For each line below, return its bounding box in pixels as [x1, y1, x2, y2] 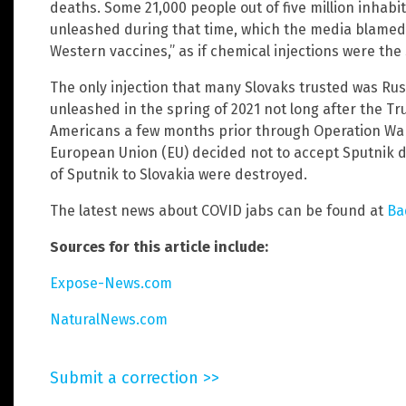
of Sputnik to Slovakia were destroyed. [50, 166, 307, 184]
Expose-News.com [50, 275, 172, 293]
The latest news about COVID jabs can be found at [50, 202, 387, 220]
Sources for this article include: [50, 238, 268, 256]
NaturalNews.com [50, 311, 168, 329]
